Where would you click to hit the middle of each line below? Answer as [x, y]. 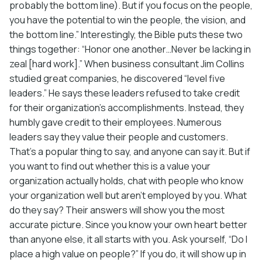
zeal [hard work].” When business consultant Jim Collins [127, 63]
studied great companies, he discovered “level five [117, 78]
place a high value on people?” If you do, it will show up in [128, 254]
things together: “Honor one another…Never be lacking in [130, 49]
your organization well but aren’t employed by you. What [128, 195]
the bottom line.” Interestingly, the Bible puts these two [126, 34]
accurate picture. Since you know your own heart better [128, 224]
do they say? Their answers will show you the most [117, 210]
